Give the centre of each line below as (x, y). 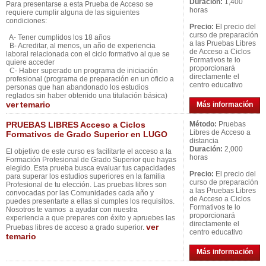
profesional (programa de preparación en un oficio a (90, 79)
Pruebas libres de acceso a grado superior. (76, 227)
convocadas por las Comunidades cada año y (80, 193)
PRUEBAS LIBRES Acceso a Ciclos (76, 125)
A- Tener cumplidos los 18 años (58, 37)
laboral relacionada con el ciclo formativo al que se (88, 54)
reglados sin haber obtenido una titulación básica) (87, 96)
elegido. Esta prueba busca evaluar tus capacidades (91, 168)
